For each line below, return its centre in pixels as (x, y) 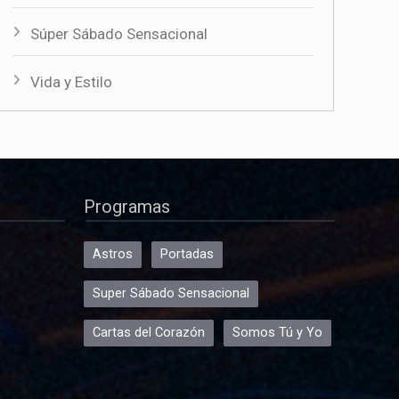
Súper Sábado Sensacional (118, 33)
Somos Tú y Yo (277, 333)
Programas (127, 207)
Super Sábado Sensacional (171, 294)
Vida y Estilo (71, 81)
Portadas (187, 255)
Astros (113, 255)
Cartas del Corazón (149, 333)
